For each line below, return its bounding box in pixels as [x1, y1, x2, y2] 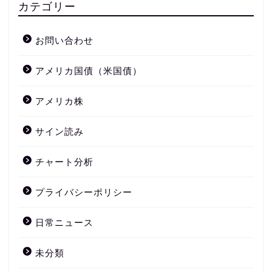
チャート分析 [35, 157, 93, 168]
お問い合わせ [35, 35, 93, 46]
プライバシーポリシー [35, 187, 132, 198]
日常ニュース [35, 217, 93, 228]
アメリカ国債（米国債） [35, 66, 142, 76]
